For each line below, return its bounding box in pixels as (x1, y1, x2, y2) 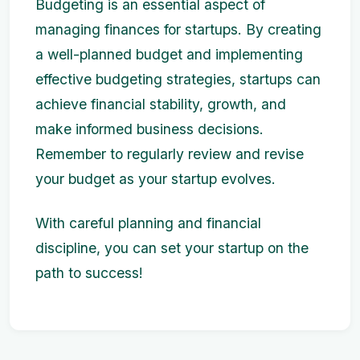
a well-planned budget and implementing (35, 46, 303, 63)
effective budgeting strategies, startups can (35, 71, 321, 88)
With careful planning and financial (35, 215, 261, 232)
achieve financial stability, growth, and (35, 96, 286, 113)
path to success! (35, 264, 143, 282)
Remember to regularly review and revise (35, 145, 304, 163)
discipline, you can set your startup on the (35, 239, 309, 257)
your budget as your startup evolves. (35, 170, 276, 188)
